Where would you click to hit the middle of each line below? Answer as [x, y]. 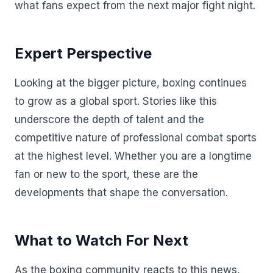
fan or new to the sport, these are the [106, 174]
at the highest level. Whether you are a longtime [133, 156]
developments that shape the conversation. [121, 192]
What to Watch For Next [101, 240]
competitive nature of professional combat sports [136, 137]
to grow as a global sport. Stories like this [116, 101]
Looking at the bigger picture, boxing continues [131, 83]
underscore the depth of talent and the [109, 119]
